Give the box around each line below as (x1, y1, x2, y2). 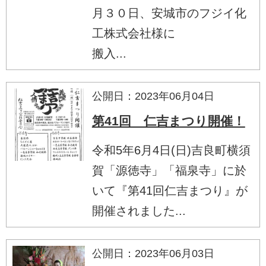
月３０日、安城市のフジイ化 (91, 6, 246, 20)
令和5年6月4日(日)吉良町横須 (91, 143, 251, 157)
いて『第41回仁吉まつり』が (91, 183, 248, 197)
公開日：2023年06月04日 (91, 90, 214, 102)
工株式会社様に (91, 26, 175, 40)
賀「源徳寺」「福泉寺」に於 (91, 163, 246, 177)
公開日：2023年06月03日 (91, 247, 214, 259)
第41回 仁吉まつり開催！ (91, 113, 245, 128)
